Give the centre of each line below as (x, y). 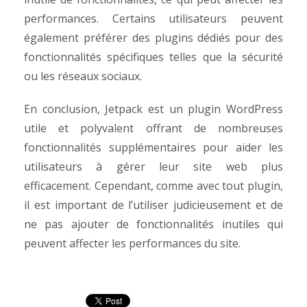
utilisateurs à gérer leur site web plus (153, 167)
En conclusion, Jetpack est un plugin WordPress (153, 109)
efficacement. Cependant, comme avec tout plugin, (153, 186)
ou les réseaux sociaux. (84, 76)
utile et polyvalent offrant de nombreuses (153, 128)
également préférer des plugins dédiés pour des (153, 38)
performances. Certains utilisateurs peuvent (153, 19)
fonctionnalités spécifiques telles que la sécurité (153, 57)
